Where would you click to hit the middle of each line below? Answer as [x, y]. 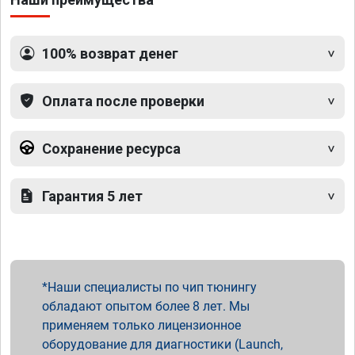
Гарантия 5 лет [92, 197]
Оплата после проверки [123, 101]
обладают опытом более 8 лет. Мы [146, 307]
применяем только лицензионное [141, 326]
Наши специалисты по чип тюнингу [152, 288]
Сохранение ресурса [111, 149]
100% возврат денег [110, 54]
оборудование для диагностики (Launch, [162, 345]
